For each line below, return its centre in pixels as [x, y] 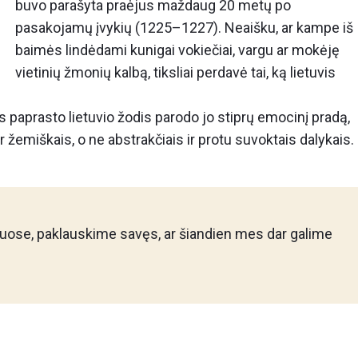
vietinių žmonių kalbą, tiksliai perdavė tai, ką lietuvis [175, 72]
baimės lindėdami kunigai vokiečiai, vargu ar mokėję [177, 50]
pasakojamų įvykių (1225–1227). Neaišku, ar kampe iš [184, 28]
